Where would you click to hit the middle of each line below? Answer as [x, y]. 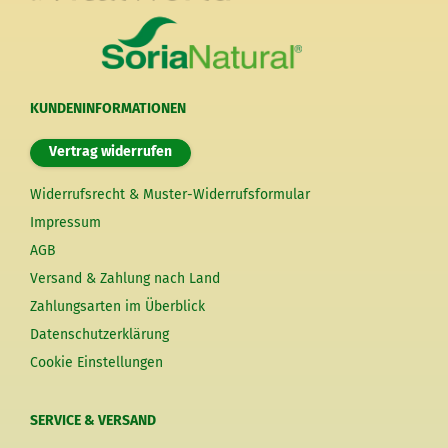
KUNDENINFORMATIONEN [108, 109]
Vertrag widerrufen [110, 152]
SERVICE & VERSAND [93, 421]
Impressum [65, 223]
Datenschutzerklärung [99, 335]
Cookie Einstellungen [96, 363]
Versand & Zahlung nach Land [125, 279]
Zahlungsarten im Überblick [117, 307]
